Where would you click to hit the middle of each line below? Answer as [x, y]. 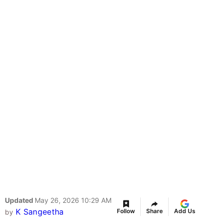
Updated [20, 200]
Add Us [185, 211]
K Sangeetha [40, 212]
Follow [126, 211]
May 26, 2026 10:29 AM [73, 200]
